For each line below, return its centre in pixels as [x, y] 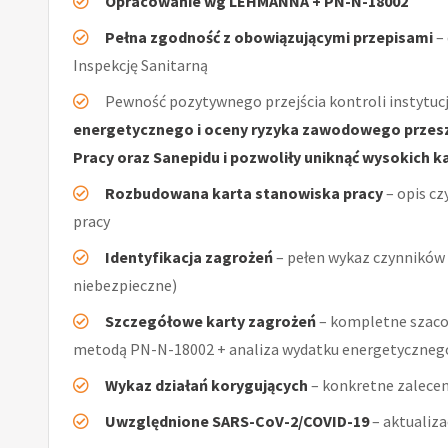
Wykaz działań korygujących [206, 384]
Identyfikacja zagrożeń [189, 256]
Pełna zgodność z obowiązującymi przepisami [269, 36]
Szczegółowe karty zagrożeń [210, 320]
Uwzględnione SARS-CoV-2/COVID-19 [237, 420]
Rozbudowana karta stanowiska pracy [244, 192]
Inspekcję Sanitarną [140, 64]
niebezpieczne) [125, 284]
